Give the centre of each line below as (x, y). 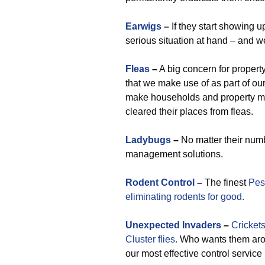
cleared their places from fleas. (189, 112)
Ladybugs (148, 140)
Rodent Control (160, 182)
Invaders (202, 225)
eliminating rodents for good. (185, 197)
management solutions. (174, 154)
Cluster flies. (151, 239)
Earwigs (143, 26)
